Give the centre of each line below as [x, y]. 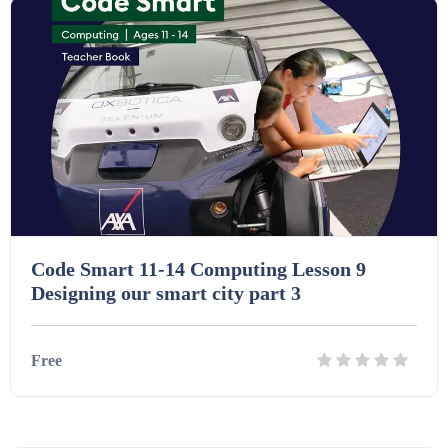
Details [178, 433]
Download [277, 433]
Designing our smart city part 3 [166, 293]
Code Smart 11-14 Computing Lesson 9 [198, 269]
